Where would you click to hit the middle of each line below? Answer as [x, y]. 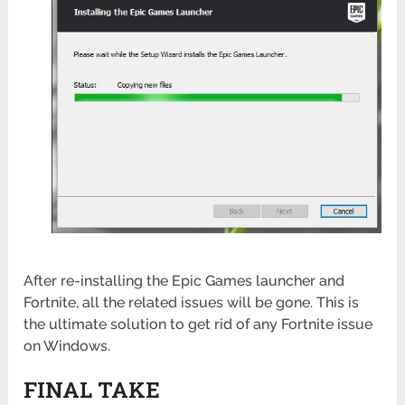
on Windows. [67, 346]
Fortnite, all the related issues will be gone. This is [192, 303]
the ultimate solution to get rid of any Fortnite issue [198, 325]
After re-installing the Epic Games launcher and [184, 281]
